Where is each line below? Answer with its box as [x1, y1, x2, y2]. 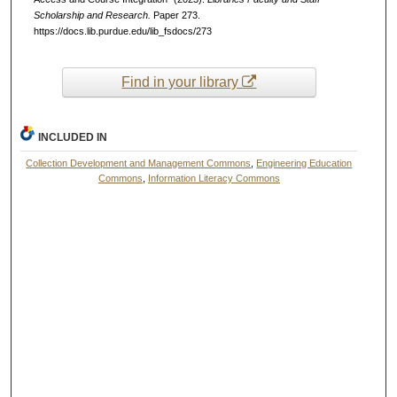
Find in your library [121, 74, 243, 90]
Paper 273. [150, 10, 200, 21]
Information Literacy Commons [147, 172, 280, 183]
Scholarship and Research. [33, 10, 151, 21]
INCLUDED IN [38, 130, 108, 144]
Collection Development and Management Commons [26, 157, 252, 168]
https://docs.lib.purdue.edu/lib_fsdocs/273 [33, 26, 212, 37]
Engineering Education [256, 157, 353, 168]
